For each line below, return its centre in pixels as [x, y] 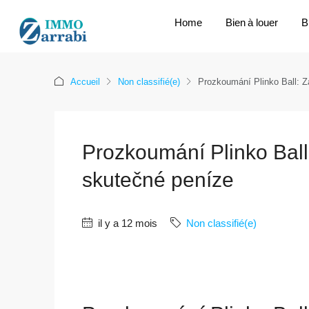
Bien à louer [251, 22]
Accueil [85, 81]
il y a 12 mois [126, 223]
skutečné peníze [158, 179]
